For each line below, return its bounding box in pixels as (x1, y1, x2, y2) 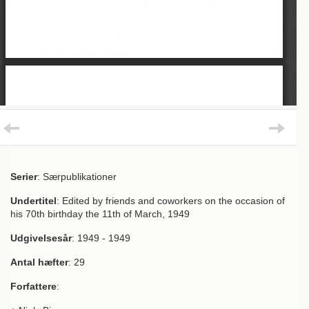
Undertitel (10, 195, 57, 206)
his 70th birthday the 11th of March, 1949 (10, 208, 190, 219)
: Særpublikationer (37, 171, 117, 182)
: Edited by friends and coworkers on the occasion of (57, 195, 285, 206)
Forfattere (10, 281, 57, 292)
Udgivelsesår (10, 232, 72, 243)
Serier (10, 171, 37, 182)
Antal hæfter (10, 257, 68, 268)
